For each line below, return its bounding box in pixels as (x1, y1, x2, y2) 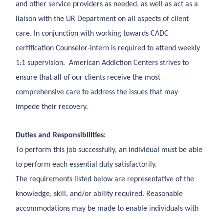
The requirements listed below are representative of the (16, 175, 194, 183)
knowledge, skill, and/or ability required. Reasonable (16, 190, 183, 198)
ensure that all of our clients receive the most (16, 74, 160, 82)
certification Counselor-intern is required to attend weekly (16, 44, 200, 52)
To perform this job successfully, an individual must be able (16, 146, 202, 154)
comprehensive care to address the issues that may (16, 88, 178, 96)
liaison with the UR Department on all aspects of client (16, 15, 189, 23)
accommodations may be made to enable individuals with (16, 205, 198, 213)
